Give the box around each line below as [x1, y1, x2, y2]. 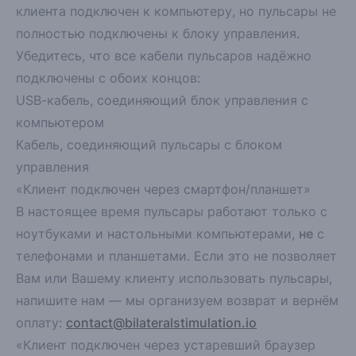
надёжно [257, 48, 311, 64]
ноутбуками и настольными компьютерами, [16, 226, 299, 242]
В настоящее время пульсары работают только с [16, 203, 327, 219]
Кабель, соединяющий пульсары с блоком [16, 137, 282, 153]
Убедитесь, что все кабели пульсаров [16, 48, 257, 64]
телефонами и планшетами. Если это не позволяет [16, 248, 337, 264]
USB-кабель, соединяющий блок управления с [16, 92, 308, 108]
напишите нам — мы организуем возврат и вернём [16, 292, 339, 308]
